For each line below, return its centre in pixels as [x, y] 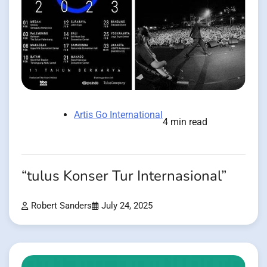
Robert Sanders [61, 206]
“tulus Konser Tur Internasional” [124, 176]
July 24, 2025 [127, 206]
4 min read [185, 122]
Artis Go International [118, 114]
